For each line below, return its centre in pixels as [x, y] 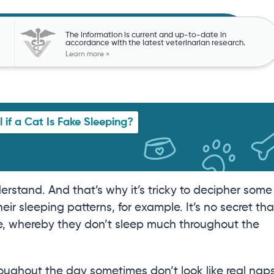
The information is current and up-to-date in [146, 35]
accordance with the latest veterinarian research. [155, 43]
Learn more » [87, 54]
